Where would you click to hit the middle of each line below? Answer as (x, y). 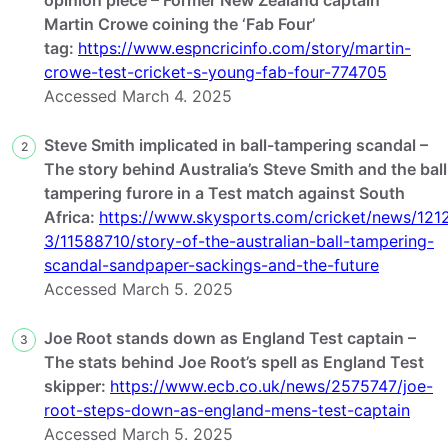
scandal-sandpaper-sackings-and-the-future (211, 264)
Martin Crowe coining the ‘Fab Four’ (179, 23)
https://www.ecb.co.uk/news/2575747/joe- (271, 385)
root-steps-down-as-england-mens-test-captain (227, 409)
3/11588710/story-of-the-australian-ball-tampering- (239, 240)
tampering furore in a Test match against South (224, 192)
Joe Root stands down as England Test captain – (230, 337)
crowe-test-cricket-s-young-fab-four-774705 (215, 71)
